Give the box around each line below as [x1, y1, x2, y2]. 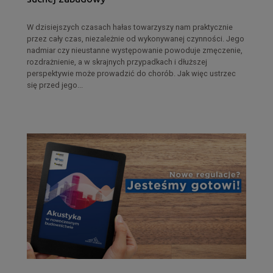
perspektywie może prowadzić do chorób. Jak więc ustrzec [27, 68, 236, 78]
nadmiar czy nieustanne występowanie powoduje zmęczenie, [27, 45, 243, 55]
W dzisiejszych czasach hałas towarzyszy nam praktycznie [27, 22, 233, 32]
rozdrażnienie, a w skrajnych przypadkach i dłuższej [27, 57, 207, 66]
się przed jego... [27, 80, 83, 90]
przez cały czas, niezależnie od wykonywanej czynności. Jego [27, 34, 244, 43]
